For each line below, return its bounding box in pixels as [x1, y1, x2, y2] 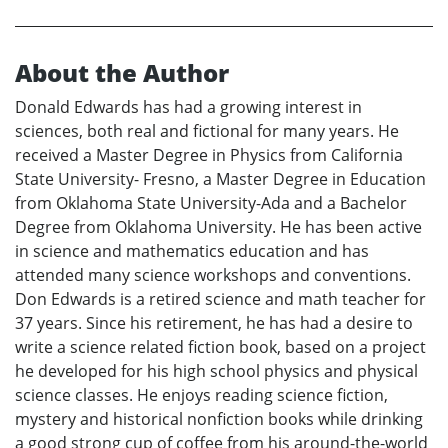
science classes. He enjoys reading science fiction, [15, 383, 388, 406]
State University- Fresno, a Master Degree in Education [15, 167, 426, 190]
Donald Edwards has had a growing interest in [15, 95, 362, 118]
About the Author [15, 55, 229, 89]
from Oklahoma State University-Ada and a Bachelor [15, 191, 407, 214]
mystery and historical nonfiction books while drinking [15, 407, 423, 430]
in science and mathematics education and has [15, 239, 369, 262]
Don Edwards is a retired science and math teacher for [15, 287, 426, 310]
